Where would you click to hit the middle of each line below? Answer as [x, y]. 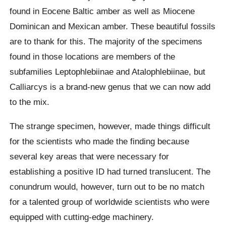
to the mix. [30, 102]
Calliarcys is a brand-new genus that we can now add [110, 87]
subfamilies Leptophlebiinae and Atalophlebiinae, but [108, 72]
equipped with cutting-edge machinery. [82, 217]
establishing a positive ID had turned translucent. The [110, 171]
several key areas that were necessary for [90, 156]
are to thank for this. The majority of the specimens [106, 42]
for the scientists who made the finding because [100, 141]
